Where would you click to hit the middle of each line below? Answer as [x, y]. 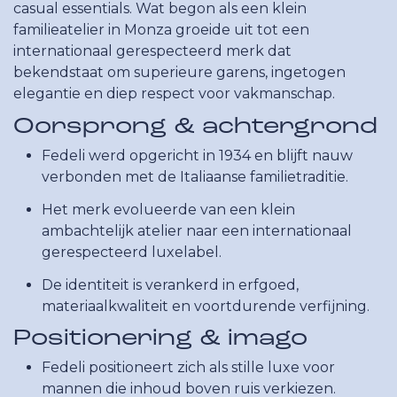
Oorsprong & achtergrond [195, 127]
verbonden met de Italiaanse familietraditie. [195, 177]
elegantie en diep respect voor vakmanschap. [174, 94]
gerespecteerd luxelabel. [132, 252]
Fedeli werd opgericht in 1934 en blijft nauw [197, 156]
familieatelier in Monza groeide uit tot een [161, 30]
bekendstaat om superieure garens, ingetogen [179, 73]
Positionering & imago [160, 339]
